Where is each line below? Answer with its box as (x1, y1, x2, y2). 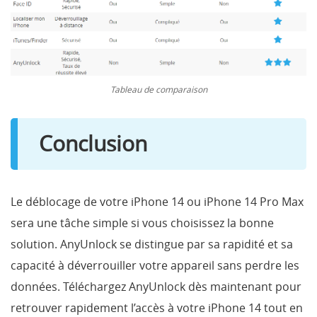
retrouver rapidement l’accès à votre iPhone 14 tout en (11, 299, 303, 316)
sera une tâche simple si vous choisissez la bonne (11, 214, 274, 231)
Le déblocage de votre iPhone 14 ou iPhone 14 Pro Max (11, 193, 304, 209)
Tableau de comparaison (110, 83, 207, 95)
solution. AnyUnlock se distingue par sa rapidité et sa (11, 236, 293, 252)
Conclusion (39, 129, 147, 158)
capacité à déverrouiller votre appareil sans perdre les (11, 257, 299, 273)
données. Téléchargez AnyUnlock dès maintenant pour (11, 278, 301, 294)
